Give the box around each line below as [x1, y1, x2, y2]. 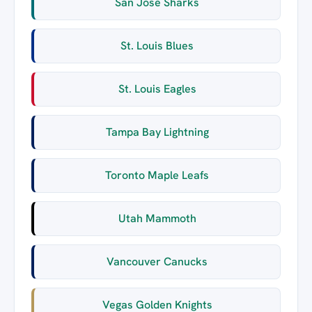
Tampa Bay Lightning [105, 124, 209, 139]
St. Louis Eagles [118, 81, 196, 96]
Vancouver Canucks [107, 253, 208, 269]
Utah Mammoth [118, 210, 196, 226]
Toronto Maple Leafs [105, 167, 209, 182]
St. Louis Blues [120, 38, 194, 53]
